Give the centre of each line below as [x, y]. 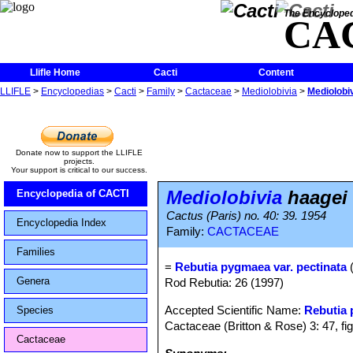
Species [35, 310]
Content [276, 72]
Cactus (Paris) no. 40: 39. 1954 [246, 216]
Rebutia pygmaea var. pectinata [261, 267]
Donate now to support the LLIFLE [79, 152]
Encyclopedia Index [61, 223]
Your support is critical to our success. [79, 170]
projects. [79, 161]
